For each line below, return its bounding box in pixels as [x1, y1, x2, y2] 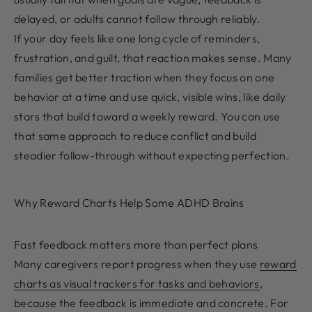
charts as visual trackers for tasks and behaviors [14, 276, 260, 290]
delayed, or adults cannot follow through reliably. [14, 11, 261, 26]
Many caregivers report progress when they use [14, 256, 260, 271]
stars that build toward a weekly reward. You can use [14, 109, 281, 123]
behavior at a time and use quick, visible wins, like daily [14, 89, 286, 104]
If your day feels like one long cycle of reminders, [14, 31, 260, 45]
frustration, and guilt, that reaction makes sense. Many [14, 50, 292, 65]
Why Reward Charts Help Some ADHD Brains [14, 195, 244, 210]
